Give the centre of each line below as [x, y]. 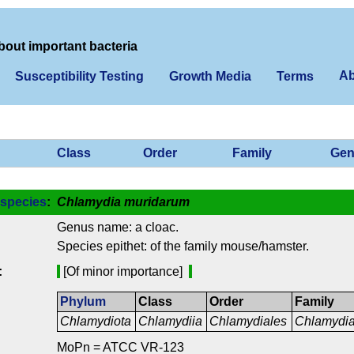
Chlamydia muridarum [123, 202]
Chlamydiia [171, 322]
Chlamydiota [96, 322]
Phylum [83, 302]
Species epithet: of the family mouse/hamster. [183, 247]
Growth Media [210, 76]
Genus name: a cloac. [118, 228]
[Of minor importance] [124, 272]
